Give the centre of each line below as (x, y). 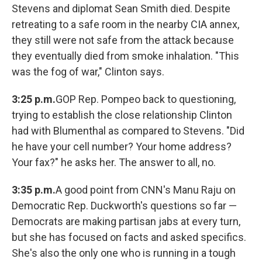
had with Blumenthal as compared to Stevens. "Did (128, 131)
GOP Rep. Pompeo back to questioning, (146, 99)
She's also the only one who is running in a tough (124, 253)
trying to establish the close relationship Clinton (122, 115)
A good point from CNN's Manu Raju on (146, 190)
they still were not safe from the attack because (123, 40)
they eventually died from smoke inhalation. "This (125, 56)
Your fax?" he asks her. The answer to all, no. (114, 163)
